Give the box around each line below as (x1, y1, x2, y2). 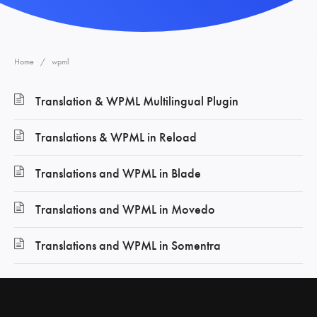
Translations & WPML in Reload (35, 129, 197, 145)
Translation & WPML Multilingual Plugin (35, 93, 238, 109)
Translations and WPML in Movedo (35, 201, 215, 217)
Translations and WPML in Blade (35, 165, 201, 181)
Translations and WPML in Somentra (35, 237, 221, 253)
